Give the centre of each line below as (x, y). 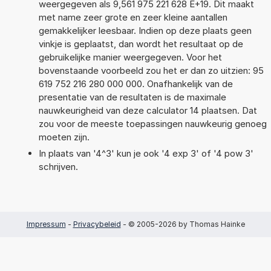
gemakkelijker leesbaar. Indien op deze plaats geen (145, 30)
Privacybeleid (97, 224)
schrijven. (58, 166)
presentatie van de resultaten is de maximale (132, 97)
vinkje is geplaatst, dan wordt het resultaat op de (141, 44)
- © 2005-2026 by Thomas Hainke (183, 224)
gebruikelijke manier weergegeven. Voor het (130, 57)
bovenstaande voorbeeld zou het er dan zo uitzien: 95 (151, 70)
